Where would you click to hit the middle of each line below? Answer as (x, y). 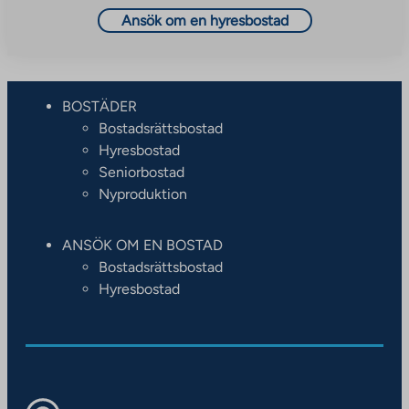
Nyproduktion (143, 194)
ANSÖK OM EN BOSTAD (142, 245)
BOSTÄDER (100, 106)
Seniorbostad (142, 172)
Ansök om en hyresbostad (204, 20)
